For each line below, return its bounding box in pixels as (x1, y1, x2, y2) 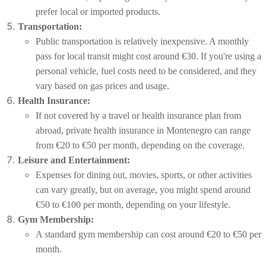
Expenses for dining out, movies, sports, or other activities (36, 170, 252, 180)
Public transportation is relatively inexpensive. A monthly (36, 36, 249, 47)
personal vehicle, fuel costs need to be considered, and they (36, 66, 256, 77)
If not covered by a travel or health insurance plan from (36, 110, 241, 121)
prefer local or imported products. (36, 7, 160, 17)
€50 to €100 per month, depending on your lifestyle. (36, 199, 230, 210)
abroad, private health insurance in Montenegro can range (36, 125, 251, 136)
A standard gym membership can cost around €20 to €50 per (36, 229, 261, 240)
